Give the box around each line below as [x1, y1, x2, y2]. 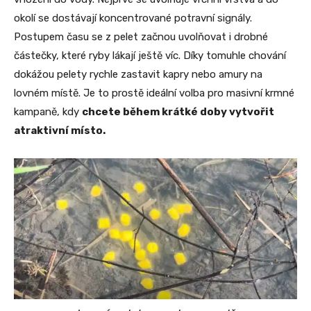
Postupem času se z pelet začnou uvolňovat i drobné [14, 31, 268, 44]
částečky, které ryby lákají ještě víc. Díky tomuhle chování [14, 49, 286, 62]
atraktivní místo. [14, 124, 106, 137]
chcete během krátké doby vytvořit [82, 106, 274, 119]
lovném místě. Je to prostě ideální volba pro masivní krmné [14, 87, 294, 100]
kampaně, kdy [14, 106, 82, 119]
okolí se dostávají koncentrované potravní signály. [14, 12, 252, 25]
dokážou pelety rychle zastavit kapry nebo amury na [14, 68, 262, 81]
